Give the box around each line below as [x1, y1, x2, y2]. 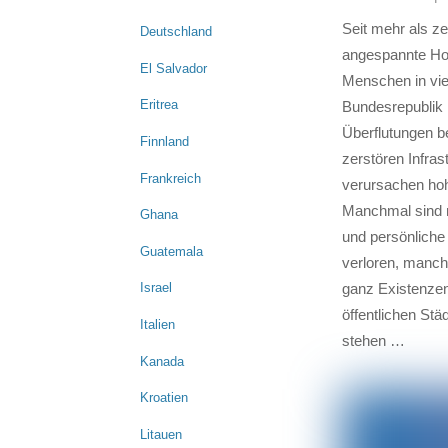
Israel [140, 280, 172, 296]
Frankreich [140, 170, 201, 186]
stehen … [341, 332, 405, 350]
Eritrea [140, 97, 178, 113]
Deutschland [140, 24, 212, 39]
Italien [140, 317, 175, 332]
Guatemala [140, 243, 203, 259]
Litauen [140, 426, 182, 442]
